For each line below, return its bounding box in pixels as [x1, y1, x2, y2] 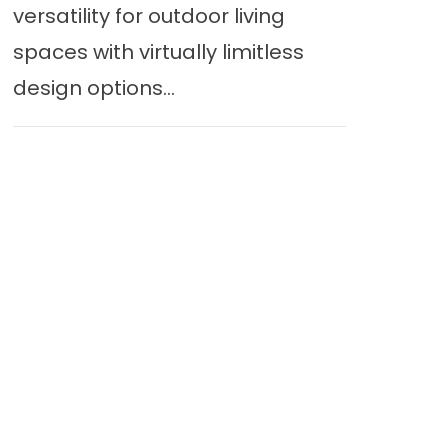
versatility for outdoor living [12, 2, 285, 30]
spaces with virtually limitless [12, 38, 304, 66]
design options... [12, 74, 175, 102]
